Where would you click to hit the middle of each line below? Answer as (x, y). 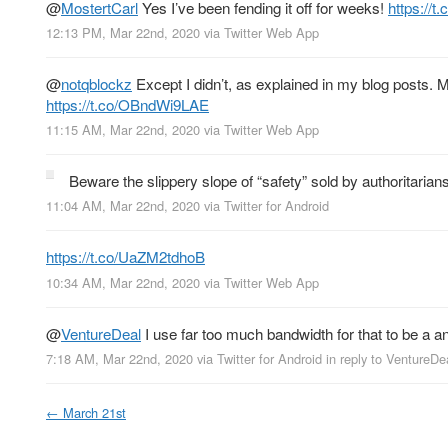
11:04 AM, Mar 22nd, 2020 (123, 206)
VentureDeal (101, 333)
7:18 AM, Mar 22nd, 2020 (119, 358)
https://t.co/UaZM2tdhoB (125, 257)
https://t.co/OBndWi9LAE (127, 105)
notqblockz (96, 84)
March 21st (94, 412)
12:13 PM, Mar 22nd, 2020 (123, 33)
